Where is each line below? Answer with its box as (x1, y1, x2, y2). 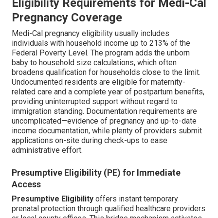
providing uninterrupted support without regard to (12, 97, 178, 107)
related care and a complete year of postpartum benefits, (12, 87, 204, 97)
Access (12, 179, 41, 190)
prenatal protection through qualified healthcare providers (12, 204, 205, 214)
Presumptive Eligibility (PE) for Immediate (12, 167, 181, 178)
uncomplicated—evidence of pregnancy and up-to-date (12, 116, 197, 126)
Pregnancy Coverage (12, 11, 122, 25)
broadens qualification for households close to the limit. (12, 68, 200, 77)
